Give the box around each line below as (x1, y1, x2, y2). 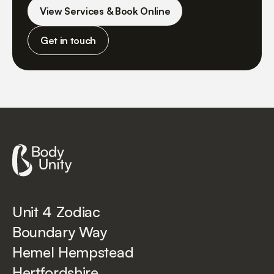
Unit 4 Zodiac (12, 202, 100, 221)
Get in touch (40, 34, 97, 47)
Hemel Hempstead (12, 242, 134, 261)
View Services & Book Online (40, 5, 171, 18)
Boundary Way (12, 222, 108, 241)
